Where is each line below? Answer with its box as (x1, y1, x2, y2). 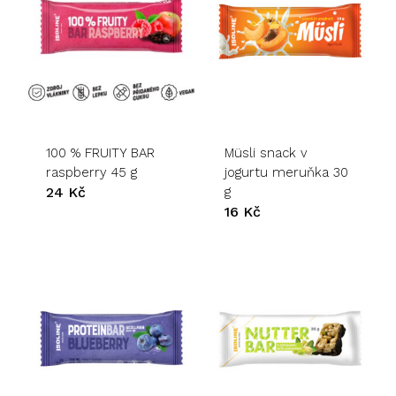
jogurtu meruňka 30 (224, 164, 348, 181)
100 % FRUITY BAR (45, 145, 155, 162)
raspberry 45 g (45, 164, 137, 181)
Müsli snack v (224, 145, 308, 162)
